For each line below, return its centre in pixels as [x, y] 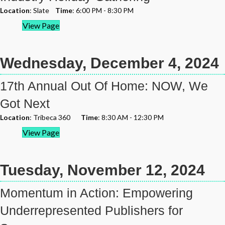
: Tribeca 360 [55, 117]
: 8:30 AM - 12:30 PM [131, 117]
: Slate [42, 10]
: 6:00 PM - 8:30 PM [103, 10]
